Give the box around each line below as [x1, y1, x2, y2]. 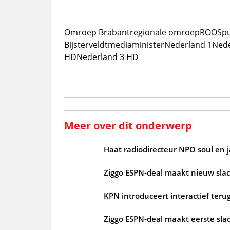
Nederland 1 [164, 39, 212, 50]
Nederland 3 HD [76, 51, 139, 63]
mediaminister [107, 39, 164, 50]
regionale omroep [129, 26, 200, 38]
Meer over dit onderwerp [64, 118, 192, 132]
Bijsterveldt [64, 39, 108, 50]
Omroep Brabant [64, 26, 130, 38]
